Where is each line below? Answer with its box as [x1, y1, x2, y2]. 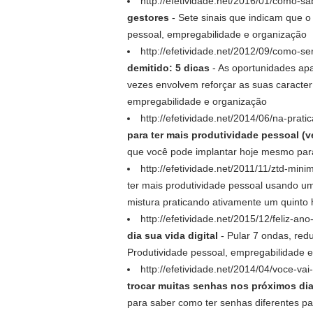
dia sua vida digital [127, 230, 218, 241]
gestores [127, 12, 169, 23]
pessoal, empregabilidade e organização [127, 29, 307, 40]
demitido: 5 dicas [127, 62, 210, 73]
